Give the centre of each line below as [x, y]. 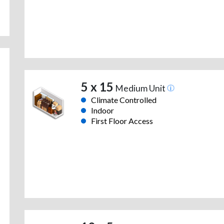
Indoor [102, 110]
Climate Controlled [123, 100]
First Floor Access [122, 121]
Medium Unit [140, 88]
